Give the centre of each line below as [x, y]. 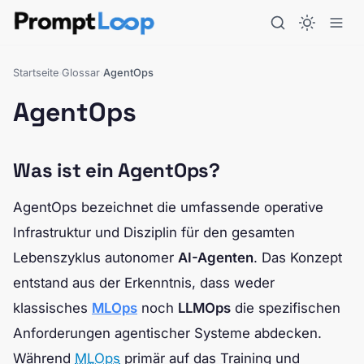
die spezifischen [286, 308]
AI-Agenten [216, 258]
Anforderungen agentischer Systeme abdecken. [167, 333]
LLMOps [204, 308]
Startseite [36, 73]
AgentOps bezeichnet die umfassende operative [168, 207]
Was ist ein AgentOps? [117, 170]
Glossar [81, 73]
